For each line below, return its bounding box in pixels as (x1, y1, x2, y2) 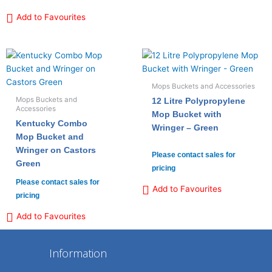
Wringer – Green (152, 123, 219, 132)
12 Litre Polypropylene (152, 96, 246, 106)
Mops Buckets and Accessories (152, 81, 256, 90)
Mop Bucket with (152, 109, 222, 119)
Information (49, 245, 107, 260)
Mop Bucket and (16, 132, 84, 141)
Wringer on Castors (16, 145, 97, 155)
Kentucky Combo (16, 118, 88, 128)
